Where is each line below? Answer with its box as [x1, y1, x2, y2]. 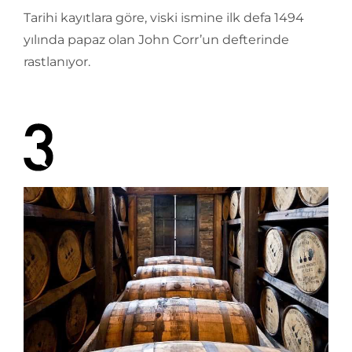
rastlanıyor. [24, 54, 90, 70]
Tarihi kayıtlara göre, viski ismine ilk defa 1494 [24, 10, 304, 26]
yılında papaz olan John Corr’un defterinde [24, 32, 289, 48]
